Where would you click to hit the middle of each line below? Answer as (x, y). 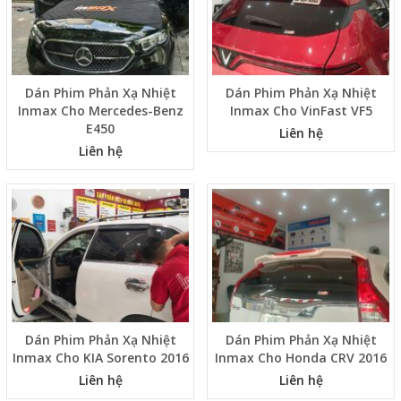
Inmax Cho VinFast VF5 (301, 111)
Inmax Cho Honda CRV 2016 (301, 357)
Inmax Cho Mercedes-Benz (100, 111)
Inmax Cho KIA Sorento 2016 (100, 357)
